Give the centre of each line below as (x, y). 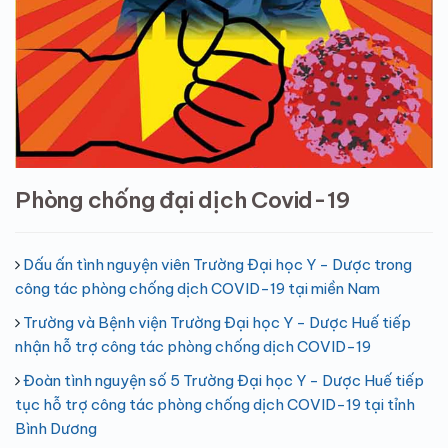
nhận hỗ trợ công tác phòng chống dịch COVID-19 (193, 346)
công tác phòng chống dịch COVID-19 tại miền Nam (197, 288)
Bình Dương (56, 428)
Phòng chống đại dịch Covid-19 (182, 199)
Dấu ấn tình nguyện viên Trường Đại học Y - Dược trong (217, 264)
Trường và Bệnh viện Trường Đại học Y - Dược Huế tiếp (217, 322)
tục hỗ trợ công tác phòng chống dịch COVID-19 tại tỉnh (215, 404)
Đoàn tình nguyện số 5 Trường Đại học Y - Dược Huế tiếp (223, 380)
